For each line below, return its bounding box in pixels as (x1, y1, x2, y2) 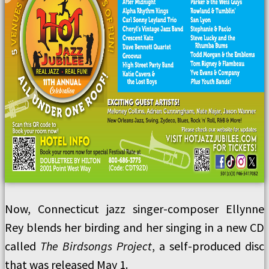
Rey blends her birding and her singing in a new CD (5, 220, 264, 235)
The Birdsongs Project (40, 238, 152, 253)
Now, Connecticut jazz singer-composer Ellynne (5, 201, 264, 216)
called (5, 238, 40, 253)
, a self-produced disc (152, 238, 264, 253)
